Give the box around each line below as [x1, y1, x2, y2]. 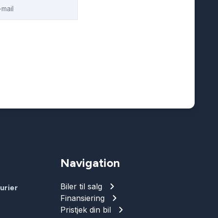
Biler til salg [60, 182, 102, 192]
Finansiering [60, 193, 105, 203]
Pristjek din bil [60, 205, 111, 215]
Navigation [60, 156, 120, 170]
